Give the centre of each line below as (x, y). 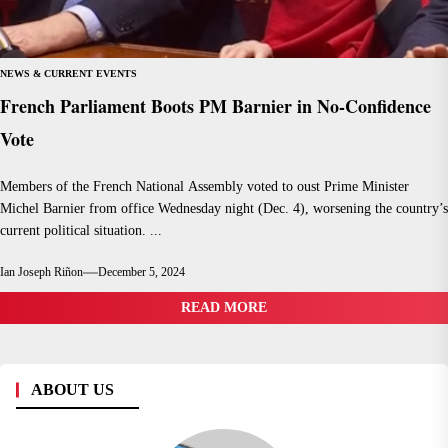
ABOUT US (72, 389)
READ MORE (224, 307)
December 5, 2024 (141, 272)
